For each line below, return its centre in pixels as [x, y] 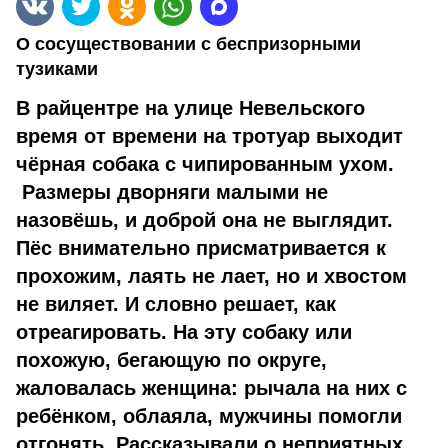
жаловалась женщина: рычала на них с [211, 388]
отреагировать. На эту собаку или [184, 332]
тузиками [57, 69]
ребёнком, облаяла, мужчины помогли [209, 416]
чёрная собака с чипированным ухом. [205, 164]
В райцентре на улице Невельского [190, 108]
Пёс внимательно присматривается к [201, 248]
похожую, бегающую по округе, [171, 360]
